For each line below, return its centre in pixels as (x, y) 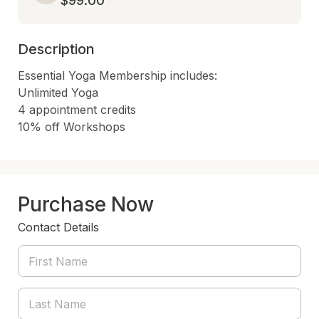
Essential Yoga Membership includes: (117, 75)
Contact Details (58, 227)
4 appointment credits (77, 110)
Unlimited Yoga (58, 93)
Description (56, 49)
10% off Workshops (72, 127)
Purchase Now (86, 204)
